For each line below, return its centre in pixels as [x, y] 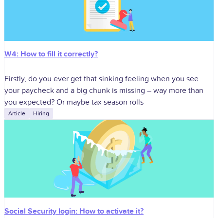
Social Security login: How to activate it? [74, 211]
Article [17, 114]
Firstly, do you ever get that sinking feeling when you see [101, 79]
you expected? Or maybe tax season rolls [74, 102]
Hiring [41, 114]
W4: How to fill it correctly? [51, 54]
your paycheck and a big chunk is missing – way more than [104, 91]
